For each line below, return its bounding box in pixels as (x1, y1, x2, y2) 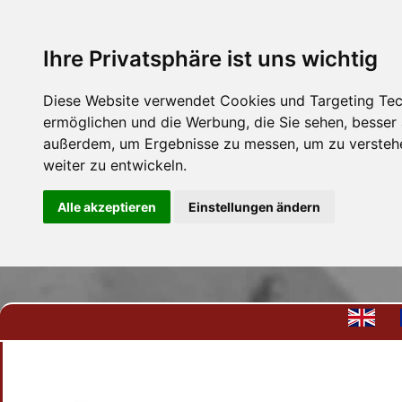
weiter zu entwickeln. (43, 156, 187, 174)
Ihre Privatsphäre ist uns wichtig (43, 46, 378, 72)
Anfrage (219, 351, 266, 365)
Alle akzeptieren (57, 199, 156, 214)
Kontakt (119, 351, 166, 365)
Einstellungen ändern (188, 199, 320, 214)
